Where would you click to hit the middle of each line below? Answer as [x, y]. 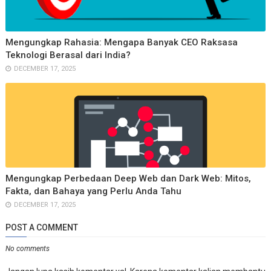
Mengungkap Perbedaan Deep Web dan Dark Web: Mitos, [128, 178]
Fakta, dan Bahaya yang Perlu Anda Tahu [93, 191]
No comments [27, 248]
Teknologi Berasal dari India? [68, 55]
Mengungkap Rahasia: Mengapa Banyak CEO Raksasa [121, 42]
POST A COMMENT [41, 227]
